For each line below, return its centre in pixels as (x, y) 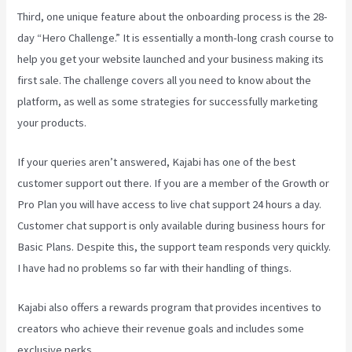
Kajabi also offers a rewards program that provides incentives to (170, 308)
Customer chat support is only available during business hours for (172, 226)
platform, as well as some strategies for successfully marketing (168, 101)
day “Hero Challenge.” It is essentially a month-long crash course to (176, 37)
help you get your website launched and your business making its (171, 59)
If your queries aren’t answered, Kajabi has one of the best (157, 162)
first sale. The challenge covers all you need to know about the (165, 80)
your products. (52, 122)
